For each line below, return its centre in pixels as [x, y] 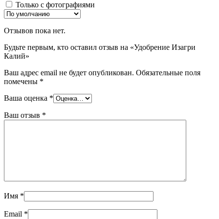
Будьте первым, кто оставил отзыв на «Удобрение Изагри [100, 47]
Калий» [17, 56]
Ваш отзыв [23, 115]
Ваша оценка [27, 98]
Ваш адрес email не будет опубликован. [69, 73]
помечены [22, 82]
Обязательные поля [168, 73]
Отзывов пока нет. [35, 31]
